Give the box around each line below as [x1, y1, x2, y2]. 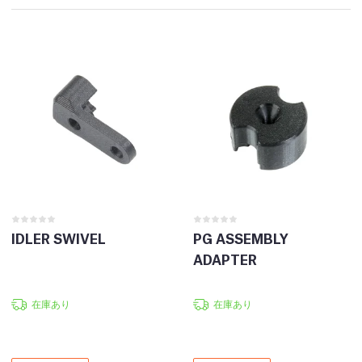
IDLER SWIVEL [11, 229, 106, 248]
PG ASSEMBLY [193, 229, 288, 248]
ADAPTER [193, 250, 257, 269]
